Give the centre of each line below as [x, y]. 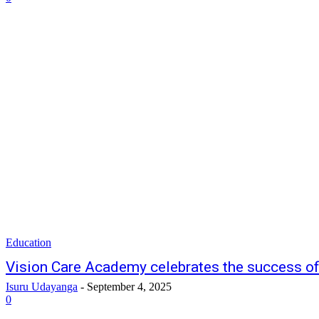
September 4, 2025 [129, 287]
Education [28, 242]
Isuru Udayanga [42, 287]
